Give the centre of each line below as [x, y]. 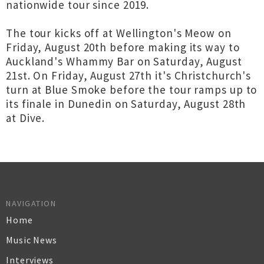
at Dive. [26, 118]
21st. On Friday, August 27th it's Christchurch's [129, 75]
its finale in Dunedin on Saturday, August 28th [126, 104]
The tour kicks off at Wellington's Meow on [119, 33]
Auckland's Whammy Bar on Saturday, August [124, 61]
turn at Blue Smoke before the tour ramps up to [132, 90]
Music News [32, 240]
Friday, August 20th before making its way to [123, 47]
